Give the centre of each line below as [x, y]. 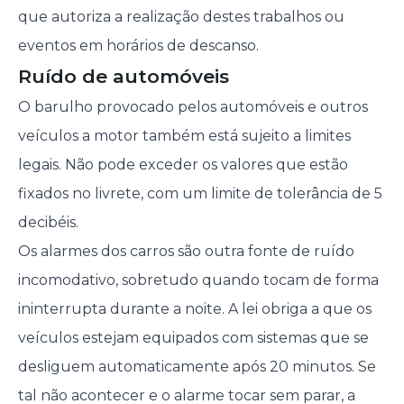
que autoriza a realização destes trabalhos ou [181, 17]
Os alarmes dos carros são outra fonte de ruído [186, 252]
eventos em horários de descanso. [138, 46]
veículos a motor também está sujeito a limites [184, 136]
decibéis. [51, 223]
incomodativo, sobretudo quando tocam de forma [198, 280]
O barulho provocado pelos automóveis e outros [193, 107]
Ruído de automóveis [123, 77]
